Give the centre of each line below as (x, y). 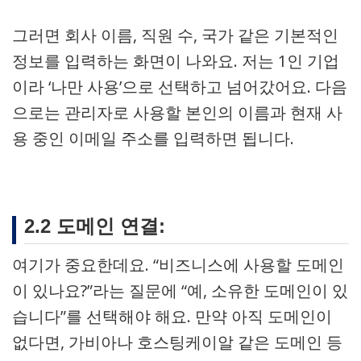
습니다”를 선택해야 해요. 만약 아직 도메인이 (172, 316)
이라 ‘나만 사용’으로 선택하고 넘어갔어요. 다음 (180, 87)
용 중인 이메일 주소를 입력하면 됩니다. (153, 138)
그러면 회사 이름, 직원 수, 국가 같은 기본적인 (175, 35)
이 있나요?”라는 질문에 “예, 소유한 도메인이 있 (180, 290)
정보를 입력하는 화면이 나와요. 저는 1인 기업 (176, 61)
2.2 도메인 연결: (95, 226)
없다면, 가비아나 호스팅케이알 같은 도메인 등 (177, 342)
